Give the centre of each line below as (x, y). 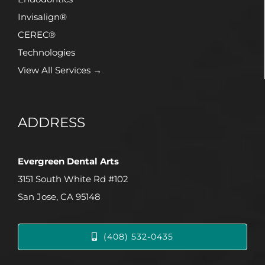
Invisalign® (42, 17)
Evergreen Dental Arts (68, 161)
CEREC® (37, 34)
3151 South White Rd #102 (73, 179)
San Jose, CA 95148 (59, 196)
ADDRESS (51, 122)
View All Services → (60, 70)
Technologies (46, 52)
